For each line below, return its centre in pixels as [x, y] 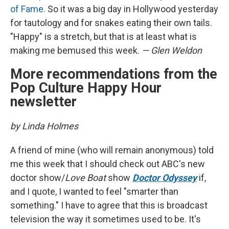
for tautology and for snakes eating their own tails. [111, 23]
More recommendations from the [114, 74]
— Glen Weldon [172, 51]
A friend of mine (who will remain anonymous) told [112, 150]
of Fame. [28, 9]
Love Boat [86, 178]
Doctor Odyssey [165, 178]
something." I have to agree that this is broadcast [109, 205]
